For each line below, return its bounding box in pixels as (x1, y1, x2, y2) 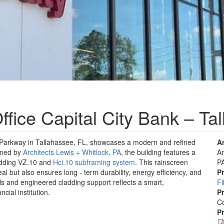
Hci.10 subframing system (53, 157, 135, 167)
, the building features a (121, 147, 195, 157)
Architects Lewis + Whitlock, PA (23, 147, 121, 157)
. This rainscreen (135, 157, 188, 167)
